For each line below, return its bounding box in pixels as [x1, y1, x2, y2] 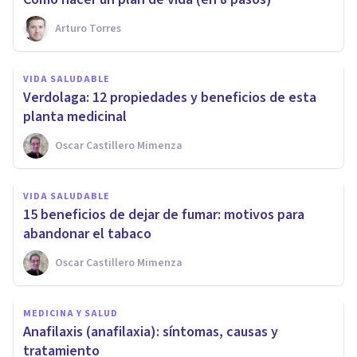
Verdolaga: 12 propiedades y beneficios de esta [23, 88, 316, 108]
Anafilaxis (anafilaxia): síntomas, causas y [23, 322, 278, 343]
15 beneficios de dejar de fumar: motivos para [23, 205, 304, 226]
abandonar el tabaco [23, 224, 151, 245]
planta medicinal [23, 107, 127, 127]
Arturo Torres [55, 21, 121, 37]
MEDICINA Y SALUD [23, 307, 118, 321]
